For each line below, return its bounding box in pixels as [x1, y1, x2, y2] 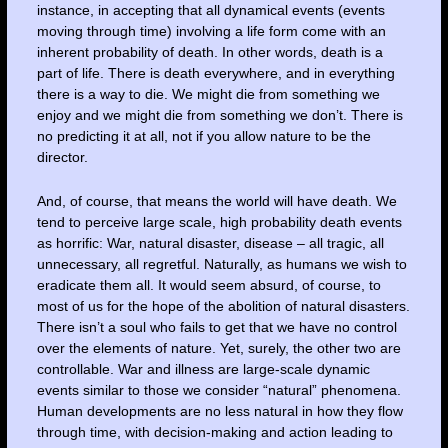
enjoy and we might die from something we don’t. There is [36, 107, 403, 124]
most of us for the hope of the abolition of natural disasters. [36, 297, 410, 314]
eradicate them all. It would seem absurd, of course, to [36, 276, 381, 293]
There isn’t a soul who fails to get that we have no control [36, 318, 397, 335]
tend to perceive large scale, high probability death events [36, 213, 402, 230]
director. [36, 149, 88, 166]
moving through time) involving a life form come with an [36, 23, 386, 40]
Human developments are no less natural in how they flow [36, 402, 403, 419]
